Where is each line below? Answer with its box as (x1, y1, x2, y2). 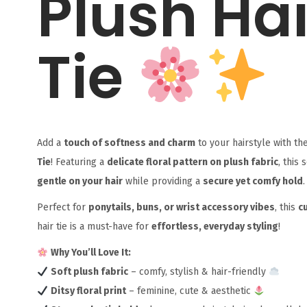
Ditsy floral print (50, 285, 126, 297)
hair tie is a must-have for (36, 221, 151, 233)
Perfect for (36, 201, 88, 214)
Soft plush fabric (50, 266, 128, 278)
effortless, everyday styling (151, 221, 278, 233)
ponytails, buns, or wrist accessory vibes (88, 201, 275, 214)
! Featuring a (50, 156, 107, 169)
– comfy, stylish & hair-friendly (127, 266, 269, 278)
